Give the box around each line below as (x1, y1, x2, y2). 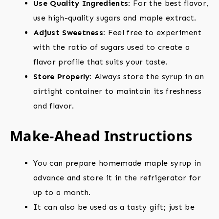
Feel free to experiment (105, 28, 202, 38)
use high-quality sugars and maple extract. (33, 13, 197, 23)
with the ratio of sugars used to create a (33, 43, 190, 52)
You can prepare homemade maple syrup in (33, 158, 201, 168)
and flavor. (33, 101, 74, 111)
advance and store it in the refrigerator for (33, 173, 201, 183)
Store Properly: (33, 72, 92, 82)
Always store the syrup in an (91, 72, 204, 82)
